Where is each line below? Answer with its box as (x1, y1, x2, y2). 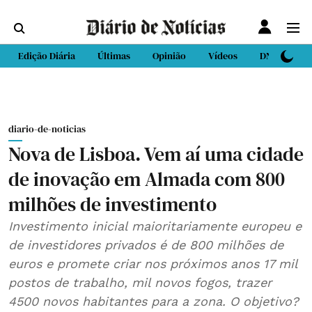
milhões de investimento (8, 191, 217, 217)
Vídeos (208, 49, 237, 63)
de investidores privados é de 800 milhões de (8, 237, 283, 252)
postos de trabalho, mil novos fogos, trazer (8, 275, 272, 290)
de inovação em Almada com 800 (8, 166, 285, 192)
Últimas (97, 49, 130, 63)
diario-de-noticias (8, 122, 86, 136)
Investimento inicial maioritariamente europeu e (8, 219, 302, 233)
